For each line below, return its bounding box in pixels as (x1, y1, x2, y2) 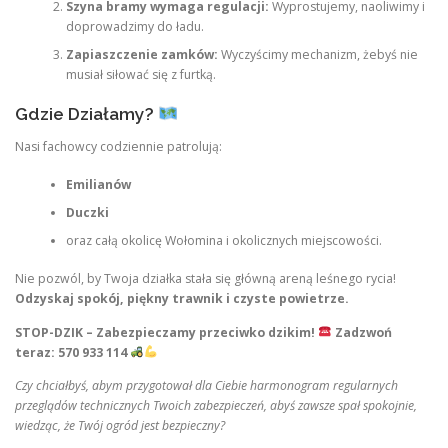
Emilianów (65, 176, 131, 193)
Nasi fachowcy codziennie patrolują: (15, 137, 222, 155)
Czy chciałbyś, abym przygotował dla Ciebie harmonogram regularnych (15, 376, 398, 394)
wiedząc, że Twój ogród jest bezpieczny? (15, 416, 225, 434)
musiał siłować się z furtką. (65, 66, 216, 84)
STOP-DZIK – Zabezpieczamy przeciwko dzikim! (15, 323, 315, 341)
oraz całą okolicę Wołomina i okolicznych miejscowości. (65, 232, 382, 249)
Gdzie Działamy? (15, 103, 158, 124)
